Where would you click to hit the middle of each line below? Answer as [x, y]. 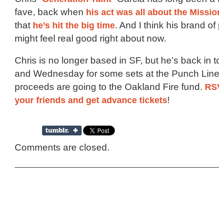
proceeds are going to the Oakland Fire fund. [110, 87]
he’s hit [48, 25]
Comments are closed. [62, 148]
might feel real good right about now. [90, 39]
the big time [90, 25]
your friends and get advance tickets [91, 100]
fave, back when [50, 12]
